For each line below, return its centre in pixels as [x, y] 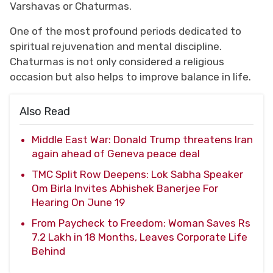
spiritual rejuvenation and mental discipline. [116, 46]
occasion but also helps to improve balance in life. [130, 76]
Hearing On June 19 [78, 202]
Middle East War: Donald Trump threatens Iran [142, 139]
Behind [48, 251]
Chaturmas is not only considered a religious [117, 61]
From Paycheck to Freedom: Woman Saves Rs [141, 223]
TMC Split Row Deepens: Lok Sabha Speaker [137, 174]
